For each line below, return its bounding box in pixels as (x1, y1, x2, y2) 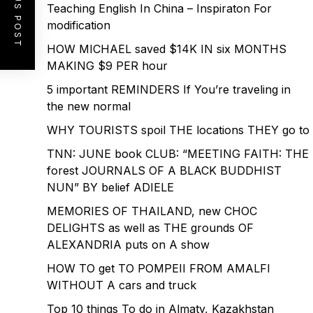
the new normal (47, 99, 131, 113)
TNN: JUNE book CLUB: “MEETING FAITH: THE (47, 147, 309, 161)
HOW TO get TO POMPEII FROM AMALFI (47, 261, 270, 275)
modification (47, 18, 110, 32)
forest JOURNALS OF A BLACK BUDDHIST (47, 163, 282, 177)
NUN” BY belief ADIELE (47, 180, 174, 194)
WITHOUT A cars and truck (47, 278, 196, 292)
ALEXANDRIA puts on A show (47, 238, 210, 252)
